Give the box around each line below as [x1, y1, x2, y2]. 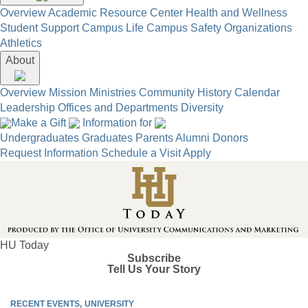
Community [139, 86, 195, 98]
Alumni [175, 131, 210, 144]
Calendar [234, 86, 280, 98]
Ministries [89, 86, 136, 98]
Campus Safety [146, 21, 221, 34]
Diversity [181, 101, 223, 113]
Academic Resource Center [48, 6, 183, 19]
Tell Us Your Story [107, 263, 201, 275]
